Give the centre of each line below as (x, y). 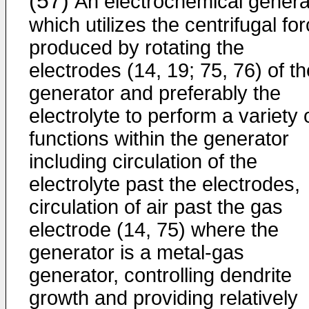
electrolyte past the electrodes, (165, 184)
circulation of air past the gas (156, 207)
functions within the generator (159, 139)
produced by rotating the (137, 48)
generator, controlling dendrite (160, 275)
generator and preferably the (155, 93)
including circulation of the (143, 161)
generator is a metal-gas (137, 252)
